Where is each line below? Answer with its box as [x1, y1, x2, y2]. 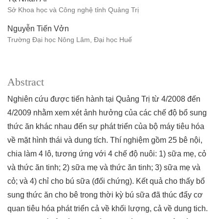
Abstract [7, 76, 44, 88]
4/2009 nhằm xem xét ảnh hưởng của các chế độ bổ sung [7, 109, 207, 117]
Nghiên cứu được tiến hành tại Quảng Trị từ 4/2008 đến [7, 95, 200, 104]
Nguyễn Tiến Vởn [7, 24, 69, 33]
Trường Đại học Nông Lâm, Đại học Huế [7, 36, 132, 44]
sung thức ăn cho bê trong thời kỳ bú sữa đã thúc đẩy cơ [7, 191, 203, 199]
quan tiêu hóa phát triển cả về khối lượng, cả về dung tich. [7, 204, 208, 213]
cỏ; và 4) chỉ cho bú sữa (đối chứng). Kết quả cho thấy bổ [7, 177, 205, 186]
